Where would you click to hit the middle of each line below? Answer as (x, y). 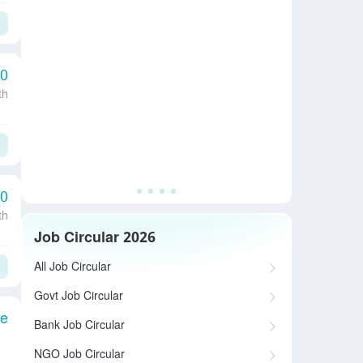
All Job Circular (73, 268)
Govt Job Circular (79, 297)
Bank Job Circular (79, 326)
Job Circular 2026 (95, 238)
